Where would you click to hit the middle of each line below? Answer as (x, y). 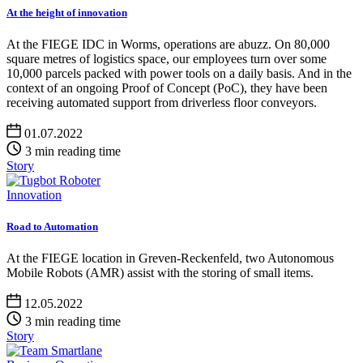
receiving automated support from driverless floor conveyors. (162, 102)
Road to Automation (52, 227)
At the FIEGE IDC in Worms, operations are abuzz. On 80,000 (168, 44)
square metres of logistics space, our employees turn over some (167, 59)
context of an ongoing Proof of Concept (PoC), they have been (167, 88)
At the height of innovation (67, 12)
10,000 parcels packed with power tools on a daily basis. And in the (179, 73)
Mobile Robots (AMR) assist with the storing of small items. (160, 273)
